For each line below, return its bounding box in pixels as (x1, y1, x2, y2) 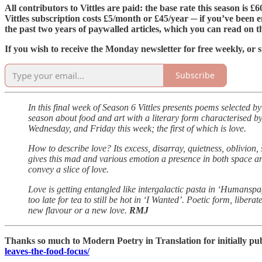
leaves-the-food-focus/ (5, 246, 89, 256)
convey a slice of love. (28, 164, 111, 174)
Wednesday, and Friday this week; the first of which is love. (28, 123, 249, 133)
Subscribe (175, 70, 215, 81)
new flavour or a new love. (28, 205, 129, 215)
